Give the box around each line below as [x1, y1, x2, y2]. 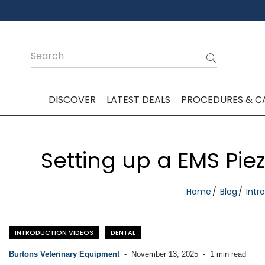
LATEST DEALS [106, 93, 170, 106]
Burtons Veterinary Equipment [9, 250, 122, 258]
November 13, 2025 [129, 250, 198, 258]
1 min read [208, 250, 246, 258]
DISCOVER [48, 93, 96, 106]
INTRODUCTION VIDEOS [15, 228, 93, 237]
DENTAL [111, 228, 135, 237]
